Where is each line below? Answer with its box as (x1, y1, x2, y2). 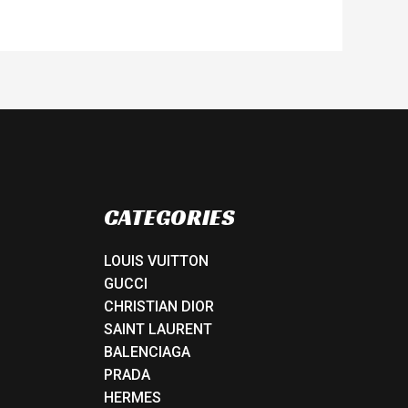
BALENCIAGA (103, 343, 190, 362)
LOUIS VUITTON (103, 252, 209, 270)
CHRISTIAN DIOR (103, 298, 214, 316)
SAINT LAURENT (103, 321, 212, 339)
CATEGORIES (103, 202, 235, 231)
